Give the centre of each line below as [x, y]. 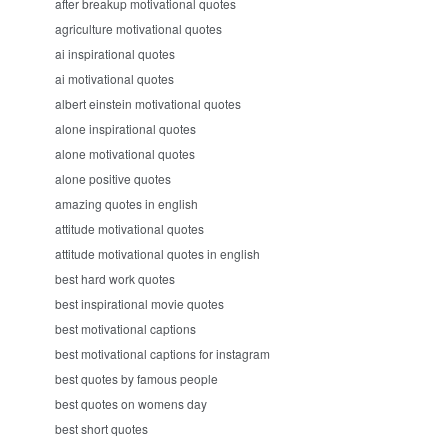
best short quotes [101, 428]
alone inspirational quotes [125, 128]
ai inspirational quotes [115, 53]
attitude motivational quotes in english [157, 253]
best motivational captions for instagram [162, 353]
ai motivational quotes [114, 78]
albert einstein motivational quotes [148, 103]
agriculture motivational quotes [138, 28]
